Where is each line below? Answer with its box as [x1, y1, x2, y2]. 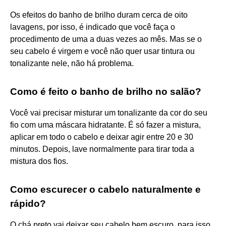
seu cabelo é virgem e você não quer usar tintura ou [10, 46, 195, 55]
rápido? [10, 198, 46, 209]
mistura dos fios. [10, 156, 68, 165]
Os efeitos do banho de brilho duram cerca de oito [10, 10, 188, 19]
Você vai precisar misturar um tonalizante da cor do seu [10, 108, 207, 117]
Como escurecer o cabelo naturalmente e [10, 184, 201, 195]
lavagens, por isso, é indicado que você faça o [10, 22, 175, 31]
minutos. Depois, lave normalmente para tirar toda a [10, 144, 194, 153]
